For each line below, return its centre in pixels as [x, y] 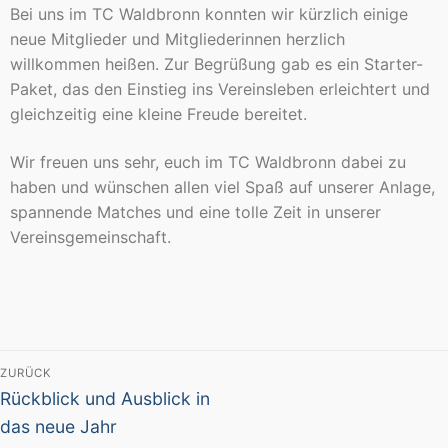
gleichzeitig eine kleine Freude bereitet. [158, 114]
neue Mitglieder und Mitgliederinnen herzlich [177, 39]
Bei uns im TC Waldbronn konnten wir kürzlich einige [209, 14]
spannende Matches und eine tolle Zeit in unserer [195, 211]
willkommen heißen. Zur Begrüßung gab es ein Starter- [216, 64]
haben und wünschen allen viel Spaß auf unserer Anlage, [222, 186]
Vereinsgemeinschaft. [93, 236]
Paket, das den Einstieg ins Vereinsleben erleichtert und [220, 89]
